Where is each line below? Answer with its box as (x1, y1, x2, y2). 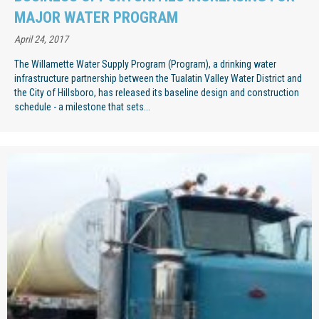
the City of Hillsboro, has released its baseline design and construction (14, 86, 299, 98)
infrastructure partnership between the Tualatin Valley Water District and (14, 72, 302, 84)
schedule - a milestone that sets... (14, 100, 150, 113)
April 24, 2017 (14, 33, 68, 45)
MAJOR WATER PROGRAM (14, 8, 178, 26)
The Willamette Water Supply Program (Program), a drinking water (14, 58, 276, 70)
